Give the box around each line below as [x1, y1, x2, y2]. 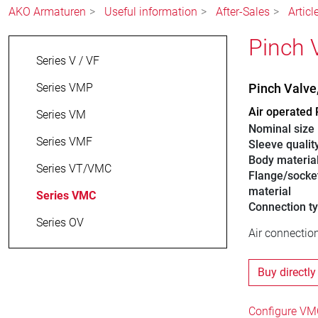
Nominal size [248, 122, 314, 136]
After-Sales [216, 5, 270, 19]
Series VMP [36, 81, 93, 95]
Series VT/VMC [36, 162, 111, 176]
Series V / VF [36, 54, 99, 68]
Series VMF [36, 135, 92, 149]
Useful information [104, 5, 197, 19]
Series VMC [36, 189, 96, 203]
